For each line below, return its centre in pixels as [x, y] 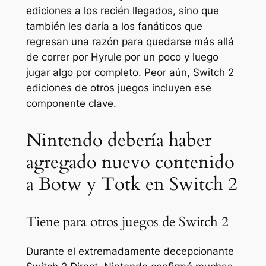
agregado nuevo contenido [130, 162]
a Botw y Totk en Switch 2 [132, 184]
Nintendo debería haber [118, 140]
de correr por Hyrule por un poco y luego [122, 57]
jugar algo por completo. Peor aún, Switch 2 [130, 73]
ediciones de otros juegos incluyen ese [118, 88]
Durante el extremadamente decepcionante [130, 251]
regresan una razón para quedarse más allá [130, 42]
